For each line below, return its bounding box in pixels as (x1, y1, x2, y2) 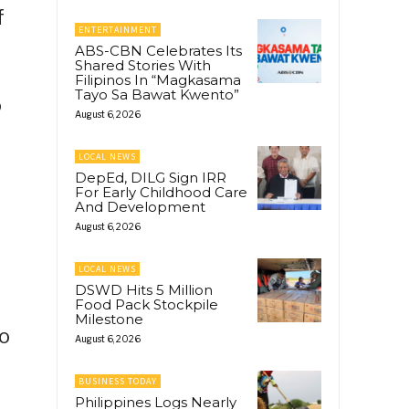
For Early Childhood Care (75, 183, 247, 201)
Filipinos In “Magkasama (75, 70, 241, 89)
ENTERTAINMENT (79, 23, 157, 36)
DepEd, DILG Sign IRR (75, 168, 226, 186)
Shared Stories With (75, 56, 211, 74)
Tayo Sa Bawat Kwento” (75, 85, 239, 103)
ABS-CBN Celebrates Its (75, 41, 242, 59)
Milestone (75, 309, 143, 328)
